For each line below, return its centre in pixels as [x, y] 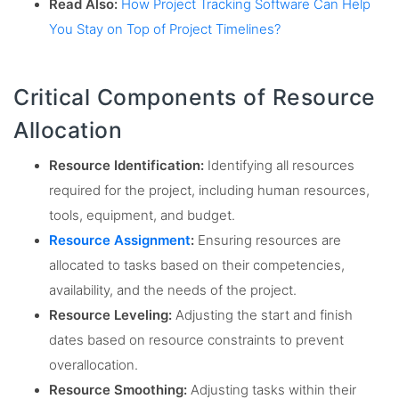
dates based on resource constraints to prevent [196, 341]
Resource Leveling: [110, 316]
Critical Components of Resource [195, 97]
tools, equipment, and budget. [142, 216]
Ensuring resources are [268, 241]
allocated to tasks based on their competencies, [197, 266]
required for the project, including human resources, [209, 191]
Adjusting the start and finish [262, 316]
